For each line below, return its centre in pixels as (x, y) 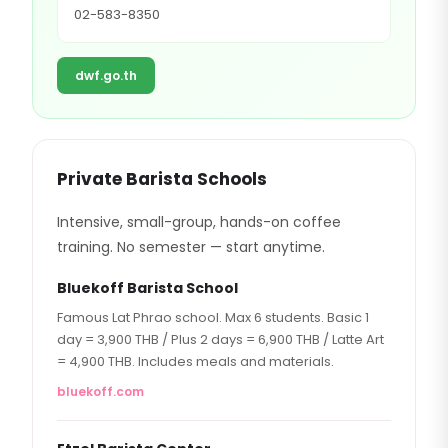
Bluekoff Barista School (147, 288)
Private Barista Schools (162, 179)
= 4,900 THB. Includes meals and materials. (195, 361)
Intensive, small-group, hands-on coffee (199, 222)
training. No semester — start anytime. (191, 247)
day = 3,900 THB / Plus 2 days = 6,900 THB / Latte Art (220, 339)
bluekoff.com (100, 391)
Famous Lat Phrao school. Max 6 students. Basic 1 (213, 317)
